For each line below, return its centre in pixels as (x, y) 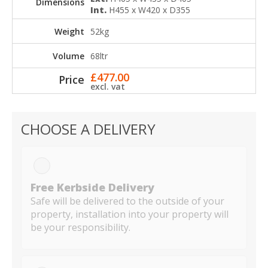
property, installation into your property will (130, 214)
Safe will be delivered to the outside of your (127, 201)
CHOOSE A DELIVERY (88, 129)
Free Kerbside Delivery (92, 188)
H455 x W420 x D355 (150, 10)
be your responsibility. (80, 228)
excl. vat (108, 87)
